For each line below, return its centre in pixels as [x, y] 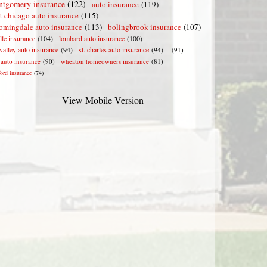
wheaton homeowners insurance [105, 61]
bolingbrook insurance [145, 27]
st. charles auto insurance [114, 49]
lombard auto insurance [92, 38]
